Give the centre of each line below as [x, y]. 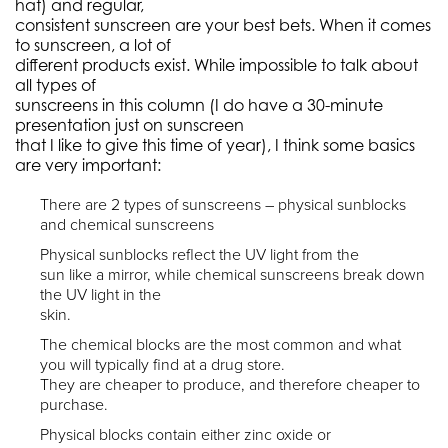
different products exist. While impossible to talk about [216, 65]
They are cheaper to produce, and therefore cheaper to [230, 385]
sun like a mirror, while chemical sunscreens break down [232, 275]
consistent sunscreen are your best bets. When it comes [223, 25]
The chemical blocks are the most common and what [220, 345]
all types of [55, 85]
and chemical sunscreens [127, 225]
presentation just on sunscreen [129, 125]
